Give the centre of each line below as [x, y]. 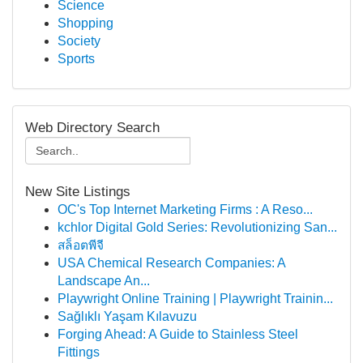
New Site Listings [78, 192]
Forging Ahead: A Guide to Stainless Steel [178, 334]
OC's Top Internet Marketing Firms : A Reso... [185, 209]
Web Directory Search [92, 128]
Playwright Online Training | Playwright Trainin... [195, 299]
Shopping [85, 23]
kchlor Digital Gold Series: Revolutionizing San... [197, 227]
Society [79, 41]
